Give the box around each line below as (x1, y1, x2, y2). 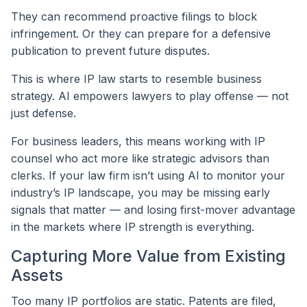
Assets (11, 265, 63, 285)
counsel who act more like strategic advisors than (11, 151, 269, 165)
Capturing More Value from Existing (11, 245, 286, 266)
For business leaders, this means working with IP (11, 134, 265, 148)
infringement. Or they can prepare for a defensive (11, 26, 271, 40)
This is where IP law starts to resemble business (11, 71, 262, 86)
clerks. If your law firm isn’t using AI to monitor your (11, 168, 285, 182)
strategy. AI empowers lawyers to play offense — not (11, 88, 288, 103)
